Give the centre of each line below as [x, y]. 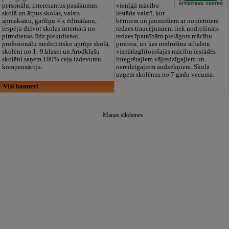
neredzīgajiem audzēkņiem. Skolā [163, 67]
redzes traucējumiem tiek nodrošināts [168, 29]
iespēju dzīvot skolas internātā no [48, 29]
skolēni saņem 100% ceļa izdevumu [51, 60]
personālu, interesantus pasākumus [50, 6]
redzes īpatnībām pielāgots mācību [164, 37]
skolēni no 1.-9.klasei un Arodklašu [51, 52]
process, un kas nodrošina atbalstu [163, 44]
